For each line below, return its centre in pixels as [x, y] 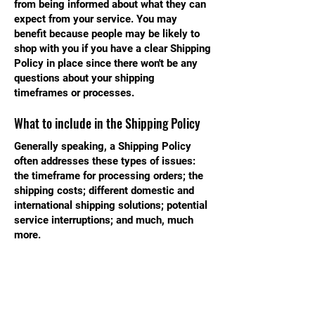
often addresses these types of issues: [105, 161]
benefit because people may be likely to [107, 34]
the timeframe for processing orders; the [109, 176]
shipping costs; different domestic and [104, 191]
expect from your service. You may [96, 19]
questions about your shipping [84, 78]
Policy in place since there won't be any [106, 63]
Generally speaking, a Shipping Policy [103, 146]
